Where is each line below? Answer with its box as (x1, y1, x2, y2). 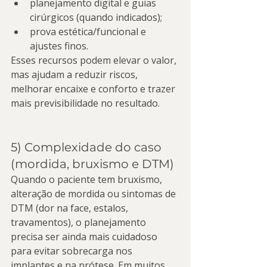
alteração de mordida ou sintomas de (11, 187, 178, 200)
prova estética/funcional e (30, 25, 148, 38)
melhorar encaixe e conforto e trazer (11, 82, 178, 95)
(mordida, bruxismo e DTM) (11, 157, 174, 171)
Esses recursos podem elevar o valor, (11, 54, 179, 67)
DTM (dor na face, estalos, (11, 201, 131, 215)
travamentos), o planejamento (11, 216, 148, 229)
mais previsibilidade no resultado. (11, 97, 160, 110)
